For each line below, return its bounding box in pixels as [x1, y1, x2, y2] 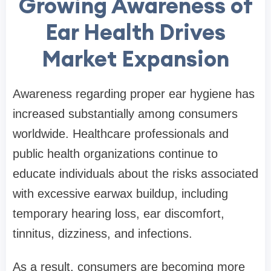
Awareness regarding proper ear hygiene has [13, 87, 255, 101]
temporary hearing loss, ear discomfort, [13, 207, 224, 221]
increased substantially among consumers [13, 107, 238, 121]
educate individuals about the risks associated [13, 167, 258, 181]
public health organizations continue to [13, 147, 218, 161]
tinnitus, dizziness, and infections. [13, 227, 192, 241]
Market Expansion [42, 45, 229, 73]
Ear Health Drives [45, 18, 226, 47]
